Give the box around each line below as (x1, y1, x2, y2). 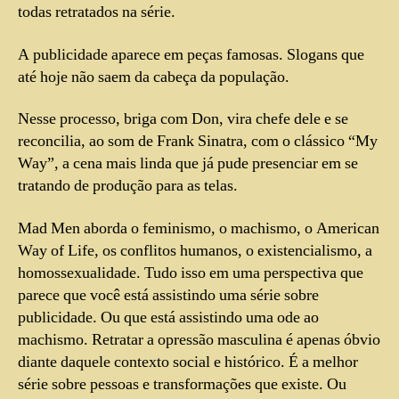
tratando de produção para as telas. (18, 175, 238, 197)
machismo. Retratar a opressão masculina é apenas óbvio (18, 329, 380, 350)
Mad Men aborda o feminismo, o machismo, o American (18, 217, 379, 239)
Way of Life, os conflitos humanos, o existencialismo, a (18, 240, 372, 261)
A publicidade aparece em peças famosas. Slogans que (18, 44, 364, 65)
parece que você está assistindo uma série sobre (18, 284, 319, 305)
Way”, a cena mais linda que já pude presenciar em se (18, 153, 358, 175)
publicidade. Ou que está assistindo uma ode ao (18, 306, 319, 328)
